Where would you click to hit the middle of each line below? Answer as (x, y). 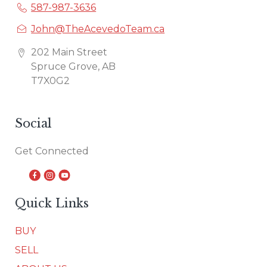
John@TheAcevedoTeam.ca (98, 29)
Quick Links (52, 203)
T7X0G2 (50, 80)
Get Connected (52, 151)
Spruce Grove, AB (73, 66)
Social (33, 123)
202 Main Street (69, 52)
